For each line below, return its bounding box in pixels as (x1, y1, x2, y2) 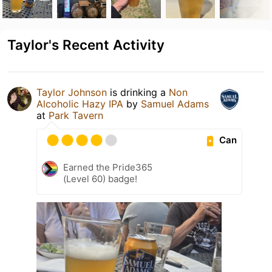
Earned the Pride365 (63, 161, 152, 173)
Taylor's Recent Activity (7, 36, 165, 53)
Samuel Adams (141, 97, 209, 110)
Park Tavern (49, 109, 103, 121)
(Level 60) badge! (63, 172, 137, 185)
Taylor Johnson (36, 86, 107, 98)
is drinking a (107, 86, 169, 98)
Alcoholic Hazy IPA (36, 97, 123, 110)
